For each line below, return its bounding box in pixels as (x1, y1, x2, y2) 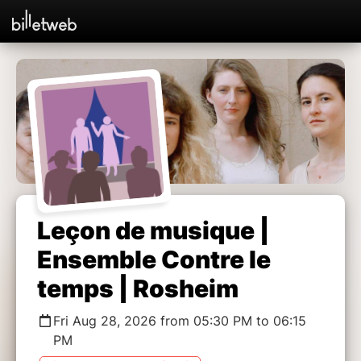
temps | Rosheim (37, 273, 239, 303)
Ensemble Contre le (37, 244, 271, 274)
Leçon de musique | (37, 215, 269, 245)
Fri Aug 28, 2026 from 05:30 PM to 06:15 (53, 312, 306, 329)
